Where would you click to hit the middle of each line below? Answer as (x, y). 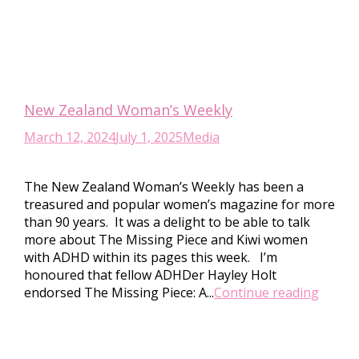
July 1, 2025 (149, 137)
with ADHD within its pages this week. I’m (151, 257)
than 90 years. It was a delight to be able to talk (167, 222)
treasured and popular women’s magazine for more (179, 204)
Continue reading (266, 292)
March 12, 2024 (70, 137)
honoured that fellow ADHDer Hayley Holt (150, 275)
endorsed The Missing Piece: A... (119, 292)
